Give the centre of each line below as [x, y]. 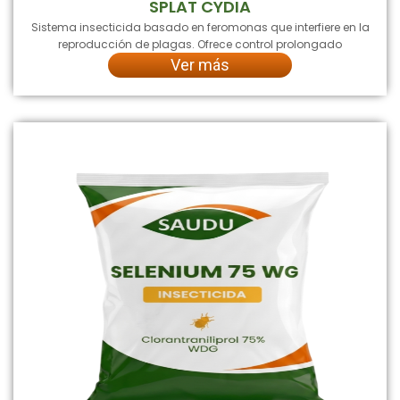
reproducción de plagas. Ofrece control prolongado [200, 44]
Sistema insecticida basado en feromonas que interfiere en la [200, 27]
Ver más [200, 64]
